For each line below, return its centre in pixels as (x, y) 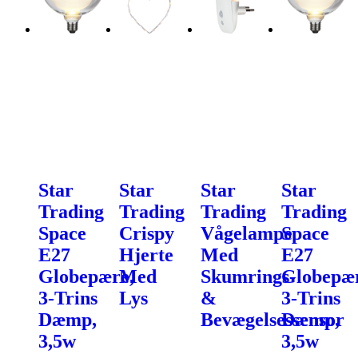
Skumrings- (248, 277)
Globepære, (86, 277)
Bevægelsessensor (272, 320)
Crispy (147, 234)
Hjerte (147, 255)
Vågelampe (246, 234)
